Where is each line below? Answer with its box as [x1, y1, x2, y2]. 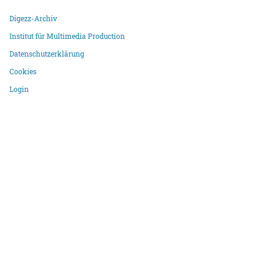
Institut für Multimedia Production [9, 31, 126, 41]
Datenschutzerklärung [9, 48, 85, 58]
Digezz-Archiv [9, 13, 58, 23]
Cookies [9, 66, 37, 76]
